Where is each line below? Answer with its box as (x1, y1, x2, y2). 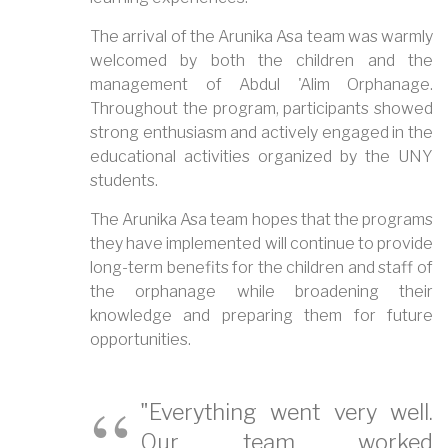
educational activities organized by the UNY (90, 146, 433, 166)
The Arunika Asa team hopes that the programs (90, 209, 433, 229)
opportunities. (90, 329, 191, 349)
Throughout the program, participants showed (90, 98, 433, 118)
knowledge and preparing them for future (90, 305, 433, 325)
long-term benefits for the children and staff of (90, 257, 433, 277)
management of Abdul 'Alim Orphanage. (90, 74, 433, 94)
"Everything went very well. (140, 398, 433, 425)
